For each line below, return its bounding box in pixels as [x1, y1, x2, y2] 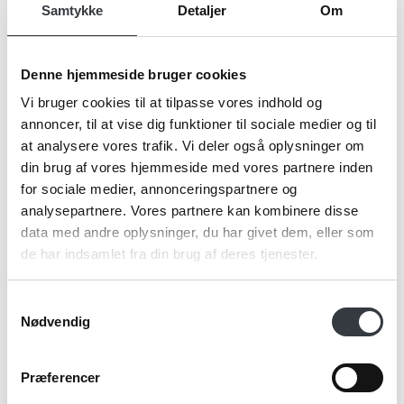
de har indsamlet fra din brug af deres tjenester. [21, 246, 318, 262]
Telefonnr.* [55, 123, 127, 143]
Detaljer [177, 2, 227, 18]
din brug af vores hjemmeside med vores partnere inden [21, 160, 373, 175]
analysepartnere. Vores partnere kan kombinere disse [21, 203, 359, 218]
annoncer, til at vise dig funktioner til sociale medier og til [21, 116, 376, 132]
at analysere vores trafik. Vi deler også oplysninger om [21, 138, 365, 153]
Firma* [55, 41, 98, 62]
